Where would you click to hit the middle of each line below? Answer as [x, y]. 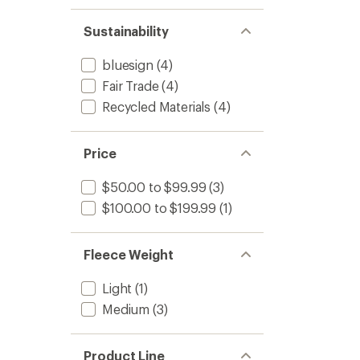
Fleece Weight [129, 254]
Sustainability [126, 31]
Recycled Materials [157, 106]
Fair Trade [131, 86]
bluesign [128, 65]
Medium [126, 309]
